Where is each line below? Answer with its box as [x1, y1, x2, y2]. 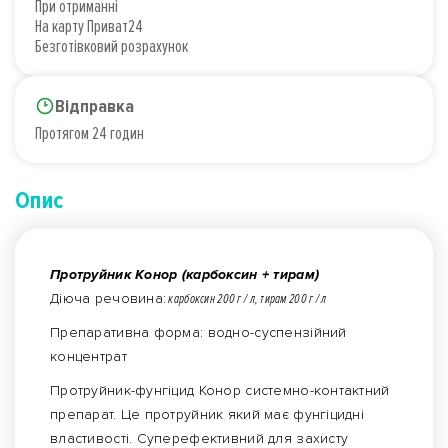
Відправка [55, 95, 134, 118]
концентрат [50, 348, 127, 366]
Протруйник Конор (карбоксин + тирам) [50, 266, 320, 284]
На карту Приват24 [35, 15, 143, 38]
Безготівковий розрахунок [35, 35, 188, 58]
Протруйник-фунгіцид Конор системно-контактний [50, 382, 390, 400]
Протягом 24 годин [35, 122, 144, 145]
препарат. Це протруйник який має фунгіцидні [50, 406, 365, 424]
